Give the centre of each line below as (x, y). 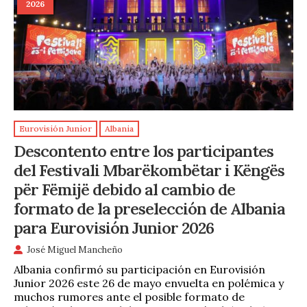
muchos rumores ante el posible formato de (129, 296)
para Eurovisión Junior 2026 (114, 228)
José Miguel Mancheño (75, 249)
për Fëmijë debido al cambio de (124, 189)
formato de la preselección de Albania (149, 209)
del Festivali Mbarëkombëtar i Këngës (149, 170)
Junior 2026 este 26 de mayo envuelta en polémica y (149, 283)
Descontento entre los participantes (144, 151)
